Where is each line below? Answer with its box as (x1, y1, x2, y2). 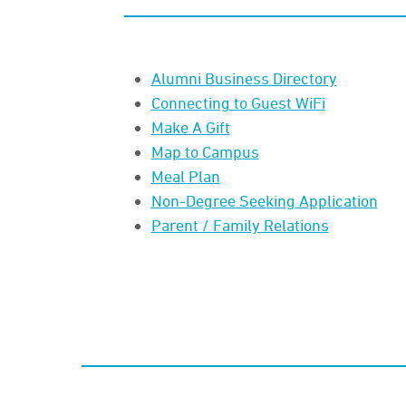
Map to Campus (150, 141, 259, 160)
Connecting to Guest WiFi (150, 92, 325, 111)
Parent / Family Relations (150, 215, 329, 234)
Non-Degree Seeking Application (150, 190, 378, 209)
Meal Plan (150, 166, 220, 185)
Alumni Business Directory (150, 68, 337, 87)
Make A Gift (150, 117, 230, 136)
